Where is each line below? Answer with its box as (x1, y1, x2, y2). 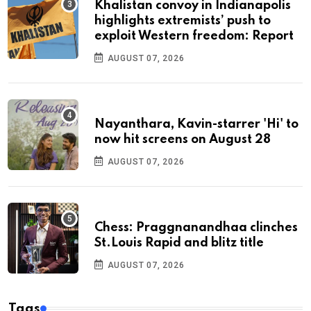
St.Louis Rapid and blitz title (94, 236, 264, 249)
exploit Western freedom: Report (94, 29, 294, 42)
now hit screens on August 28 (94, 133, 271, 146)
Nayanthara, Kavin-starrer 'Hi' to (94, 117, 299, 131)
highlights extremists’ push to (94, 14, 271, 27)
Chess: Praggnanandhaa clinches (94, 221, 298, 234)
